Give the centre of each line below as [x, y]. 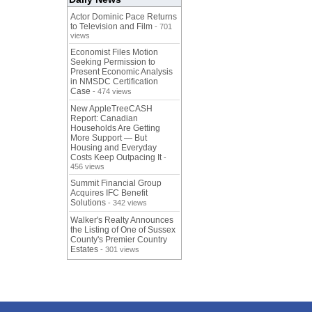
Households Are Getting [115, 128]
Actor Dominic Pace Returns [124, 17]
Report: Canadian [104, 119]
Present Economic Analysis [122, 72]
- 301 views [119, 250]
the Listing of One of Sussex [123, 230]
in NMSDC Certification [114, 82]
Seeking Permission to [113, 62]
